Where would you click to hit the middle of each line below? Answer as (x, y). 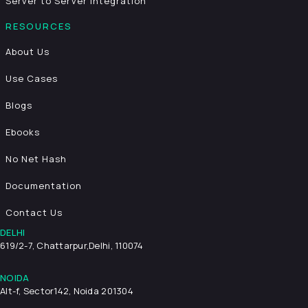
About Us (28, 51)
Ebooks (23, 132)
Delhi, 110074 (116, 245)
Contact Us (34, 212)
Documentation (44, 185)
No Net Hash (36, 158)
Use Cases (32, 78)
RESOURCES (39, 26)
